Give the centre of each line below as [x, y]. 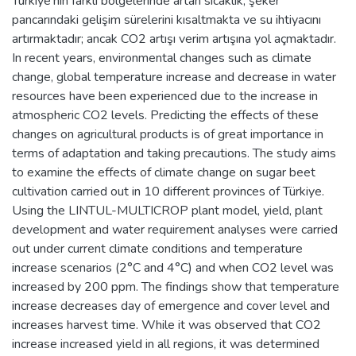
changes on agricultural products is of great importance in [168, 134]
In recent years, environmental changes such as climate [162, 58]
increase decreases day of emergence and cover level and [171, 306]
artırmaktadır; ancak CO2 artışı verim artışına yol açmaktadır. [174, 39]
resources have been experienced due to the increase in [165, 96]
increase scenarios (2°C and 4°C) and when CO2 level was [173, 267]
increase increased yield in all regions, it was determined [166, 344]
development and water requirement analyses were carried [175, 229]
